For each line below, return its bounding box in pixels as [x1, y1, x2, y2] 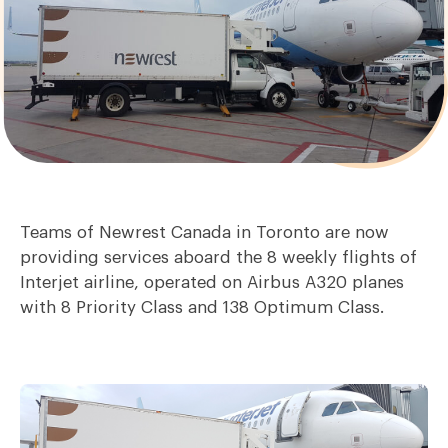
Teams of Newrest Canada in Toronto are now [20, 224, 389, 242]
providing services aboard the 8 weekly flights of [20, 249, 417, 267]
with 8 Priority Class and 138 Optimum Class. [20, 299, 384, 317]
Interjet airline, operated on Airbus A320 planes [20, 274, 404, 292]
